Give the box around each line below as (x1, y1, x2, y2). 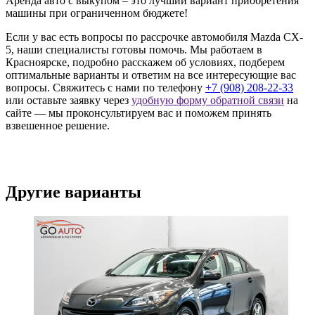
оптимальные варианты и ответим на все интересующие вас (6, 69, 296, 82)
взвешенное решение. (6, 120, 110, 132)
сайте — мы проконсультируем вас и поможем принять (6, 107, 271, 120)
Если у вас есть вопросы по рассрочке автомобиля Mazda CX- (6, 31, 303, 44)
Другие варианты (6, 183, 141, 202)
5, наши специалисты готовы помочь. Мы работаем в (6, 44, 262, 56)
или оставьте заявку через (6, 94, 131, 107)
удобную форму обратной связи (131, 94, 284, 107)
